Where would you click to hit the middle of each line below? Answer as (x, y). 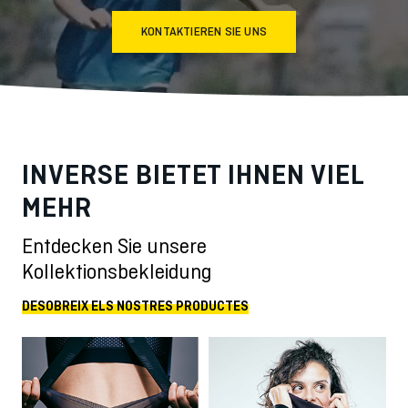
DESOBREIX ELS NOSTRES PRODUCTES (135, 306)
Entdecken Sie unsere (114, 246)
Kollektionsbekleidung (117, 272)
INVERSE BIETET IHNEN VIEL (193, 175)
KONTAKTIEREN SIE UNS (204, 32)
